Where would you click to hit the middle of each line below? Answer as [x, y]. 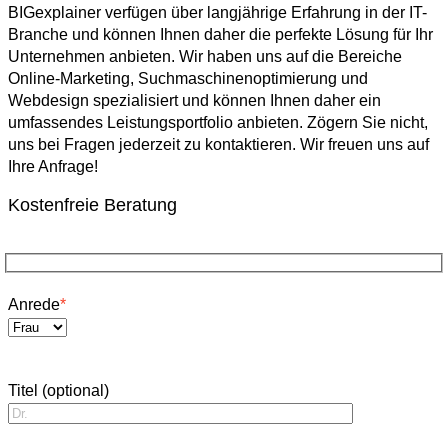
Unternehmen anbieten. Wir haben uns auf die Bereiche [205, 56]
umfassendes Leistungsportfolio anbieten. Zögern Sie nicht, [218, 122]
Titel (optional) [58, 390]
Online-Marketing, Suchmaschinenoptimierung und [188, 78]
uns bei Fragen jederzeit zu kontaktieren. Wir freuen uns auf [218, 144]
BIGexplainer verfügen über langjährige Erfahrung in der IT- [217, 12]
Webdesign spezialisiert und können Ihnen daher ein [194, 100]
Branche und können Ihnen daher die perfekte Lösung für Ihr [220, 34]
